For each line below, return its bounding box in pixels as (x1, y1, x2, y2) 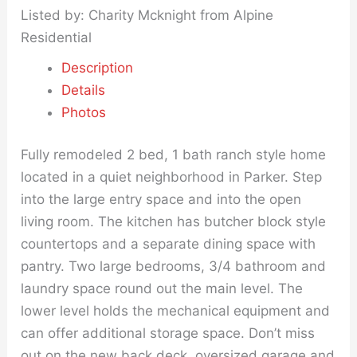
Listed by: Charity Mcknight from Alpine (21, 6, 274, 23)
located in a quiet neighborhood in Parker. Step (21, 169, 323, 185)
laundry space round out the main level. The (21, 280, 304, 296)
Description (61, 59, 134, 76)
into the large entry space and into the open (21, 191, 302, 207)
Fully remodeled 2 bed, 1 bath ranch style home (21, 147, 327, 163)
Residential (21, 29, 92, 45)
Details (61, 81, 106, 98)
